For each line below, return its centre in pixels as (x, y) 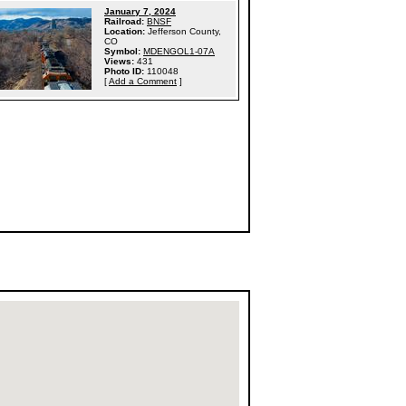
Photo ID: (124, 71)
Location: (125, 31)
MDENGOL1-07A (179, 51)
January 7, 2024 (140, 11)
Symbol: (122, 51)
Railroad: (124, 21)
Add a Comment (143, 81)
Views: (119, 61)
